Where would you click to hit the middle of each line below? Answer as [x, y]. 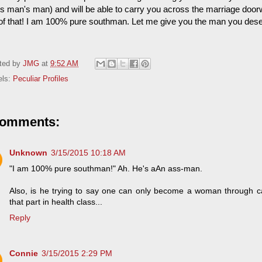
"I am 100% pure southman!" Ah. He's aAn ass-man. [106, 169]
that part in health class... [56, 202]
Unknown [28, 153]
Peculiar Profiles [41, 79]
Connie [24, 253]
